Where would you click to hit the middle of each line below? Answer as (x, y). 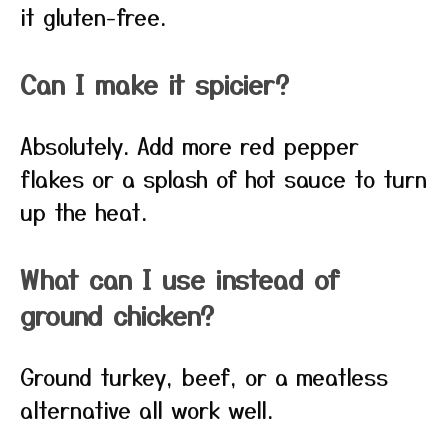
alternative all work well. (146, 409)
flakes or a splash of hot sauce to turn (223, 178)
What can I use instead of (180, 278)
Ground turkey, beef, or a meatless (204, 376)
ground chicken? (117, 314)
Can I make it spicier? (154, 83)
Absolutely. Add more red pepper (189, 145)
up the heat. (83, 211)
